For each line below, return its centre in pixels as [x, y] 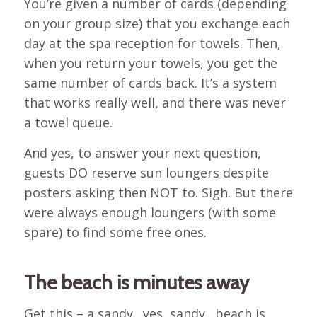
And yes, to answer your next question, [142, 152]
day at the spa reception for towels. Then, [152, 43]
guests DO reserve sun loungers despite [146, 172]
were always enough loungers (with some [150, 212]
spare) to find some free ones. [115, 232]
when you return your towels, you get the [150, 63]
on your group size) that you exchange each [157, 23]
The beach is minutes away [136, 282]
